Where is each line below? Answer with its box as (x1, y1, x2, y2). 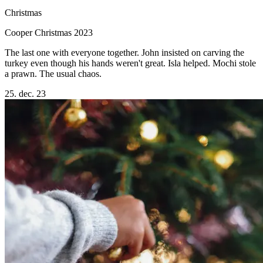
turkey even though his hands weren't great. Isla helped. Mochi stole (5, 58, 256, 68)
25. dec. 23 (5, 88, 46, 99)
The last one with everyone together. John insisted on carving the (5, 47, 244, 58)
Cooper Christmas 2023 (5, 27, 93, 38)
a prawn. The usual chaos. (5, 68, 102, 79)
